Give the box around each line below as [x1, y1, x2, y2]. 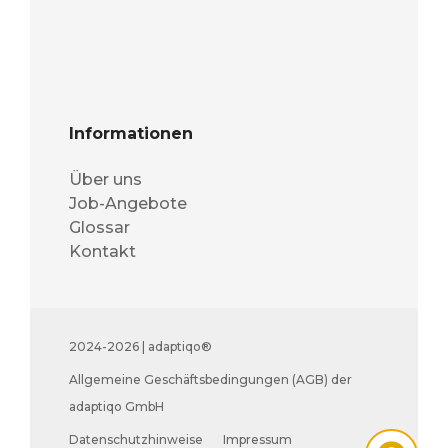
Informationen [68, 124, 193, 144]
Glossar [68, 218, 130, 238]
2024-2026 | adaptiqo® [68, 339, 212, 355]
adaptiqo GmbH [68, 399, 164, 415]
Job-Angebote [68, 194, 187, 214]
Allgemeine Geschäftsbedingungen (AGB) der [68, 372, 352, 388]
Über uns [68, 170, 142, 190]
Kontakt [68, 242, 136, 262]
